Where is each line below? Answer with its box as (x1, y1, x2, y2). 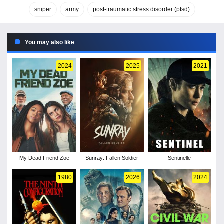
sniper (34, 6, 51, 13)
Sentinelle (168, 155, 191, 161)
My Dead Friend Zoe (19, 155, 69, 161)
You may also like (25, 39, 74, 46)
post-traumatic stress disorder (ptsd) (92, 6, 190, 13)
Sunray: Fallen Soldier (85, 155, 138, 161)
